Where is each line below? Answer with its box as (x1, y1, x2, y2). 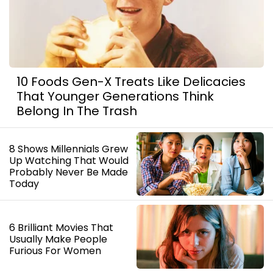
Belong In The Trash (16, 102, 137, 119)
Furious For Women (9, 244, 101, 258)
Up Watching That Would (9, 154, 129, 168)
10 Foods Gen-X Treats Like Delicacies (16, 73, 246, 90)
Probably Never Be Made (9, 165, 128, 179)
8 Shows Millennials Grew (9, 142, 128, 156)
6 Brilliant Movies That (9, 221, 113, 235)
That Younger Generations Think (16, 88, 214, 105)
